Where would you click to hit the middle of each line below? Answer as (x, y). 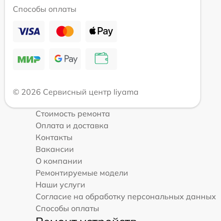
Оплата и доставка (72, 125)
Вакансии (55, 149)
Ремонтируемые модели (82, 172)
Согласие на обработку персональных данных (126, 196)
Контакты (54, 137)
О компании (59, 161)
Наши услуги (60, 184)
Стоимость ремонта (73, 113)
